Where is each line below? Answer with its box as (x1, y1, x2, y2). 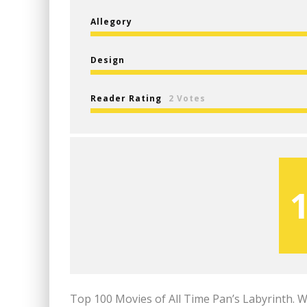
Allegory (90, 16, 132, 27)
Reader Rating (90, 93, 162, 104)
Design (90, 54, 125, 66)
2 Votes (169, 93, 206, 104)
